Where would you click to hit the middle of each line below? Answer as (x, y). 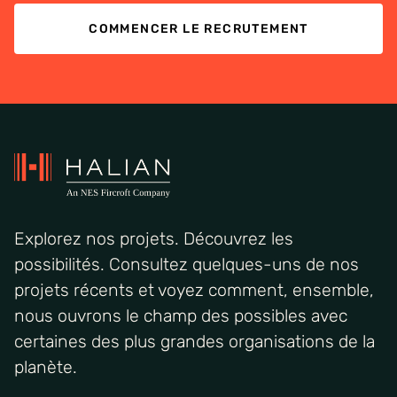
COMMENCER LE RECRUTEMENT (198, 28)
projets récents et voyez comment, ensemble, (194, 290)
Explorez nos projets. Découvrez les (154, 238)
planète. (46, 367)
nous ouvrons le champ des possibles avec (181, 315)
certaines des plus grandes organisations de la (195, 341)
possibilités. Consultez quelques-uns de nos (187, 264)
